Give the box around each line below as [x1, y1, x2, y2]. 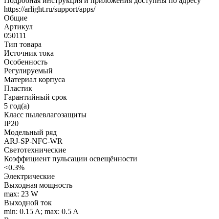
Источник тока [4, 48, 54, 57]
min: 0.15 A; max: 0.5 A [4, 207, 79, 216]
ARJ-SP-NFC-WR [4, 136, 63, 145]
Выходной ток [4, 198, 52, 207]
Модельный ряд [4, 128, 57, 136]
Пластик [4, 84, 32, 92]
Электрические [4, 172, 55, 180]
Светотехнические [4, 145, 66, 154]
